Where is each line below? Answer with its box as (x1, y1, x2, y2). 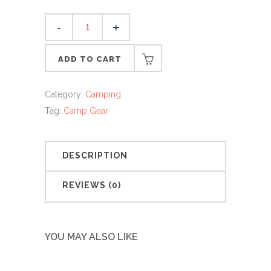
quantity (44, 72, 81, 83)
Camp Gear (64, 106, 108, 116)
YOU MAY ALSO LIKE (45, 231, 138, 243)
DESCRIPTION (62, 151, 128, 160)
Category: (45, 90, 85, 99)
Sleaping (44, 43, 83, 54)
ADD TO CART (58, 54, 122, 64)
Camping (85, 90, 121, 99)
